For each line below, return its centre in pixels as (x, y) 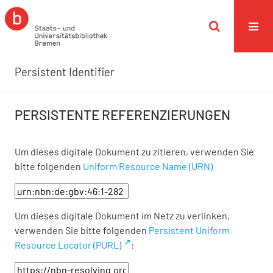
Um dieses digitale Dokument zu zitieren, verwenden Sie (134, 151)
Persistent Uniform (189, 230)
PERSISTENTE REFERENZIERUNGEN (122, 115)
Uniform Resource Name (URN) (148, 166)
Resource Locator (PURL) (68, 245)
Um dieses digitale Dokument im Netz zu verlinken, (122, 215)
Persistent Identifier (65, 72)
